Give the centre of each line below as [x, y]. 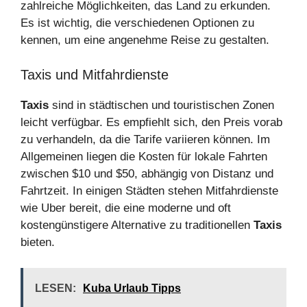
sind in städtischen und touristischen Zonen [161, 105]
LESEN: [56, 288]
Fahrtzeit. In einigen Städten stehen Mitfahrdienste [149, 191]
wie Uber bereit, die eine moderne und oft [126, 208]
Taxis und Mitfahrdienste [95, 74]
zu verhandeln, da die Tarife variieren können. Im [145, 139]
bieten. [38, 242]
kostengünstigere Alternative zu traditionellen [137, 225]
